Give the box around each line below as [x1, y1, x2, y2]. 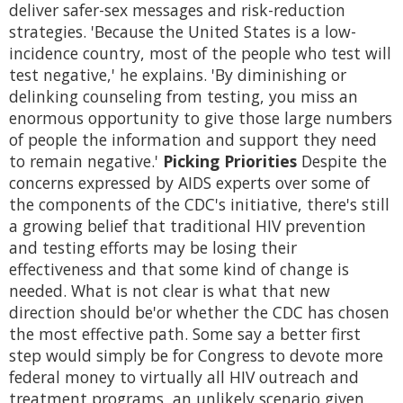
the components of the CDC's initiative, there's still [9, 193, 390, 216]
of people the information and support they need [9, 129, 377, 151]
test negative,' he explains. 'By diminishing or [9, 64, 346, 86]
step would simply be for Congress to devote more [9, 345, 383, 367]
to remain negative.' [9, 150, 163, 173]
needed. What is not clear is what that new [9, 280, 330, 302]
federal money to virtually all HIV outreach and [9, 366, 359, 389]
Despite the [297, 150, 387, 173]
